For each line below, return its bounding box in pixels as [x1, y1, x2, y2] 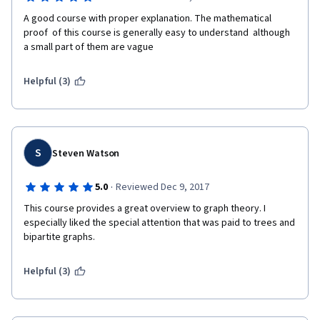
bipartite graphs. [24, 230, 95, 244]
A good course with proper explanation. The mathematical [24, 11, 271, 26]
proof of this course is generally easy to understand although [24, 26, 290, 40]
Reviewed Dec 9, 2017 [115, 180, 209, 194]
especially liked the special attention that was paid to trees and [24, 216, 295, 230]
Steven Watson [52, 146, 120, 161]
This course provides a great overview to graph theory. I [24, 201, 266, 216]
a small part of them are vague [24, 40, 156, 54]
